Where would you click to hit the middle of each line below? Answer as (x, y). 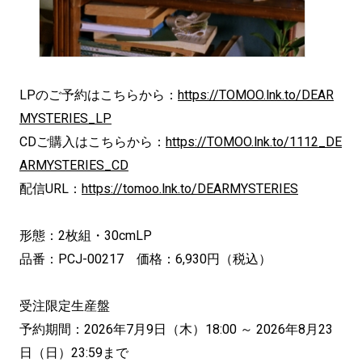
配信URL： (51, 189)
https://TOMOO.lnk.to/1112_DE (254, 142)
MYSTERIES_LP (65, 118)
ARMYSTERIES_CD (74, 165)
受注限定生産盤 (65, 306)
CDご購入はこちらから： (93, 142)
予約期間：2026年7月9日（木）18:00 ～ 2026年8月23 (176, 329)
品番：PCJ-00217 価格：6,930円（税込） (145, 259)
